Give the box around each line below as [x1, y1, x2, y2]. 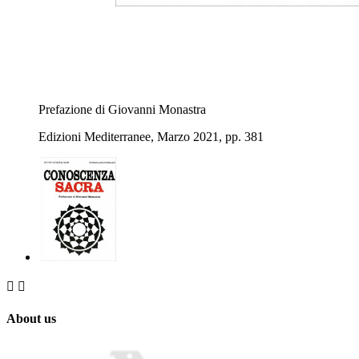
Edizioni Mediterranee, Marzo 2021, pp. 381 [38, 130, 264, 144]
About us [6, 312, 56, 326]
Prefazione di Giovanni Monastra [38, 103, 206, 117]
